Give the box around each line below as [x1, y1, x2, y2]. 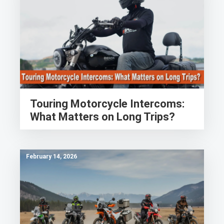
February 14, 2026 [26, 153, 77, 160]
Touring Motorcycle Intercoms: [30, 97, 184, 110]
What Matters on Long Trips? [30, 110, 175, 123]
